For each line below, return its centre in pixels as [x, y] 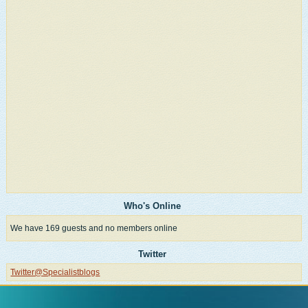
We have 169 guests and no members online [94, 229]
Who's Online [152, 206]
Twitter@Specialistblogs [55, 273]
